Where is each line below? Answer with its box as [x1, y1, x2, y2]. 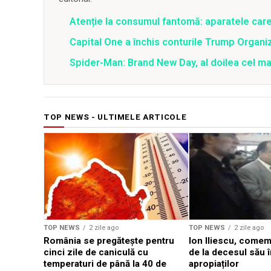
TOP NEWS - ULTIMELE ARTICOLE [44, 113, 187, 122]
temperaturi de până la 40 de [44, 258, 166, 269]
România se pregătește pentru [44, 235, 174, 246]
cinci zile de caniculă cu [44, 246, 148, 258]
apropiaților [189, 258, 239, 269]
